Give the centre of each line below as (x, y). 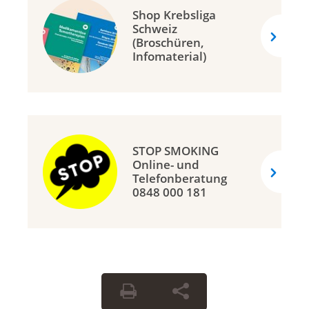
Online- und (166, 165)
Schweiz (155, 29)
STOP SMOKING (176, 151)
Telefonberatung (180, 179)
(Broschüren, (168, 43)
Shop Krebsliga (174, 15)
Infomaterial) (169, 57)
